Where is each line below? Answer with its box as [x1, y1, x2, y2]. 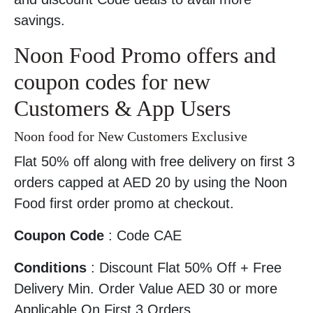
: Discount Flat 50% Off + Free [87, 260, 282, 276]
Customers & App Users [14, 96, 231, 122]
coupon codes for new [14, 69, 210, 95]
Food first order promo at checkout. [14, 196, 234, 212]
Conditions [14, 260, 87, 276]
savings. [14, 13, 65, 29]
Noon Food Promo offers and [14, 43, 276, 68]
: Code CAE [104, 228, 182, 244]
